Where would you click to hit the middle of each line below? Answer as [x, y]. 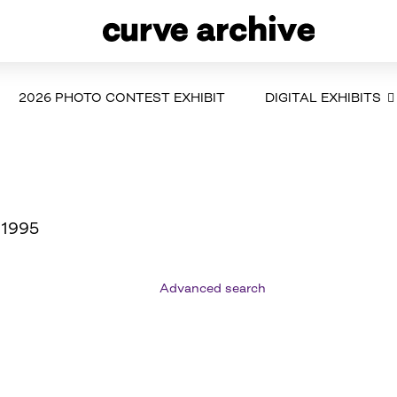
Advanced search [213, 287]
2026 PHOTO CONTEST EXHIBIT [121, 97]
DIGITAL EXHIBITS [323, 97]
